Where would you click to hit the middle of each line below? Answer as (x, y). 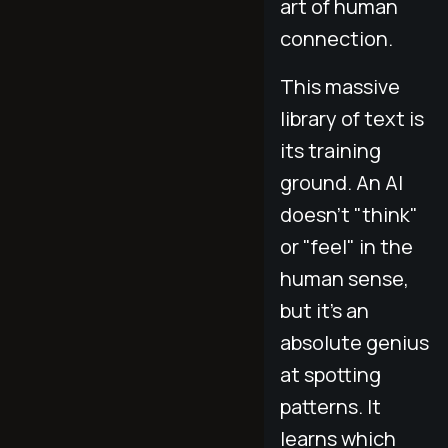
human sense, (344, 278)
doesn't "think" (349, 214)
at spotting (330, 374)
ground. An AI (341, 182)
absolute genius (354, 342)
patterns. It (330, 406)
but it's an (324, 310)
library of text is (352, 118)
